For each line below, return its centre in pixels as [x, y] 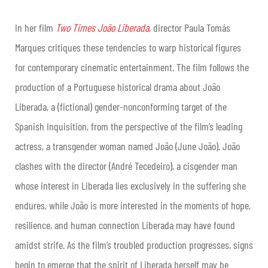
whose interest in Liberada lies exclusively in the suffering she [130, 185]
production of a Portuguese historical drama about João [118, 87]
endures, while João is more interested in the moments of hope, [133, 205]
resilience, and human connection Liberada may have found [125, 225]
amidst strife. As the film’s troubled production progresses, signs [134, 245]
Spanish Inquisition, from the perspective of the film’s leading [129, 126]
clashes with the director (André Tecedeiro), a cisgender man [126, 166]
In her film [35, 28]
